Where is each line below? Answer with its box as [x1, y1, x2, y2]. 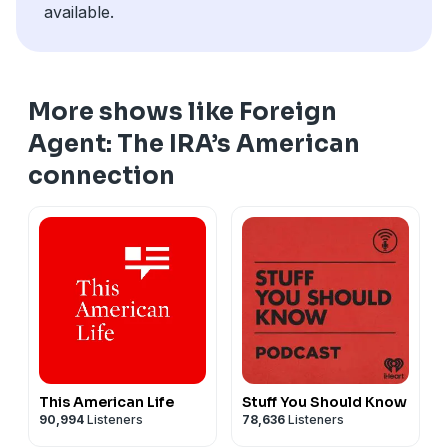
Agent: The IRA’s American [28, 128, 360, 159]
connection [28, 160, 175, 191]
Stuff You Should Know [242, 392, 407, 411]
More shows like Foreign [28, 96, 337, 127]
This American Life [39, 392, 174, 411]
